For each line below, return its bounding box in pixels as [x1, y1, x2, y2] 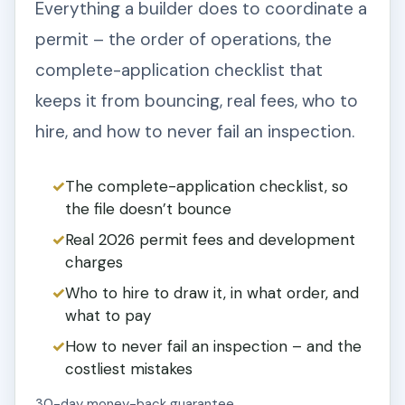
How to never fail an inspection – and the [65, 336, 362, 357]
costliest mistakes [65, 359, 193, 380]
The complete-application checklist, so [65, 176, 348, 197]
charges [65, 252, 123, 273]
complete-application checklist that [35, 59, 323, 82]
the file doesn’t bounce [65, 199, 231, 220]
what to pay [65, 306, 151, 326]
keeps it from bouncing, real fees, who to [35, 89, 358, 113]
